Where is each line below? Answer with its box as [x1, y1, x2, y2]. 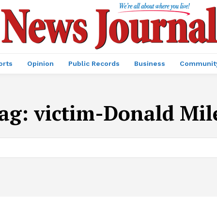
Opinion [27, 60, 54, 67]
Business [134, 60, 165, 67]
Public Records [68, 60, 120, 67]
